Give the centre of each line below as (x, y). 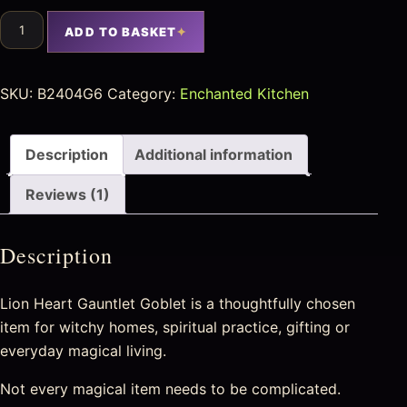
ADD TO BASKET (121, 31)
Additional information (213, 154)
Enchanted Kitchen (244, 93)
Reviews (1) (68, 194)
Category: (144, 93)
